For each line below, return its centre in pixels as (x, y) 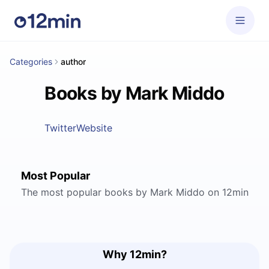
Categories (31, 62)
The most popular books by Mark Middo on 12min (134, 192)
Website (95, 128)
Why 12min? (134, 254)
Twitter (61, 128)
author (73, 62)
